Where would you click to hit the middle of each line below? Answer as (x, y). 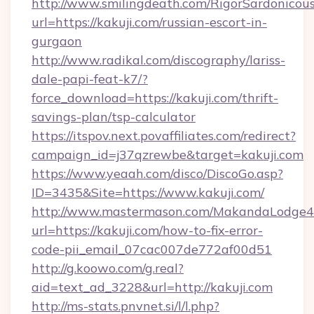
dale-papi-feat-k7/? (90, 79)
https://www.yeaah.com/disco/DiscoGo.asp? (157, 173)
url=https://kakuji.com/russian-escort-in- (149, 22)
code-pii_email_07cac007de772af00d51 (152, 249)
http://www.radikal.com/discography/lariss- (158, 60)
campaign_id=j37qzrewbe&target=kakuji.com (168, 155)
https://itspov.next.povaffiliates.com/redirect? (164, 136)
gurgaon (57, 41)
